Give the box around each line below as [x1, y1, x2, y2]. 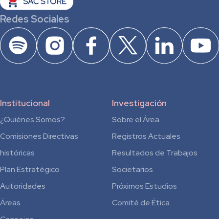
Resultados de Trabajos [112, 148, 197, 158]
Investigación [112, 97, 167, 109]
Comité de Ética [112, 197, 170, 208]
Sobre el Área [112, 114, 159, 125]
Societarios [112, 164, 153, 175]
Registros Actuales [112, 131, 180, 142]
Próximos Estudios [112, 181, 177, 192]
